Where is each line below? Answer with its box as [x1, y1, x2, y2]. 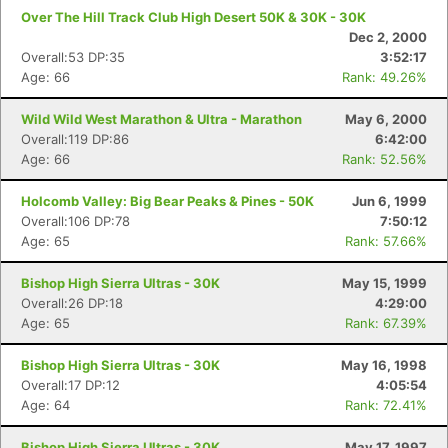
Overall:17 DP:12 [21, 377, 120, 393]
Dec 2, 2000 [349, 29, 427, 45]
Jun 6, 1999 [352, 193, 427, 209]
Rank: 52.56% [342, 151, 427, 167]
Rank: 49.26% [342, 69, 427, 85]
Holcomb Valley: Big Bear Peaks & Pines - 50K [21, 193, 314, 209]
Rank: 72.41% [345, 397, 427, 413]
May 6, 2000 [345, 111, 427, 127]
